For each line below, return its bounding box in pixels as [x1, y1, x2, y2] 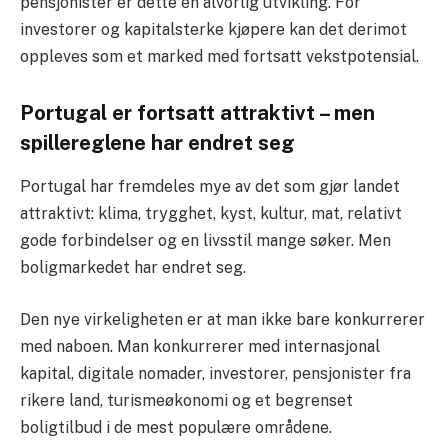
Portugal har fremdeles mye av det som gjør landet [20, 177, 400, 197]
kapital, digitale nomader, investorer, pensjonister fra [20, 363, 411, 383]
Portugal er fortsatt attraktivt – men [20, 100, 375, 125]
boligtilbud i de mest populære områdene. [20, 417, 332, 437]
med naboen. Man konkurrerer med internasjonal [20, 336, 380, 356]
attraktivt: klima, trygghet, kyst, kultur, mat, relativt [20, 204, 402, 224]
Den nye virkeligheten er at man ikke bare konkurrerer [20, 309, 425, 329]
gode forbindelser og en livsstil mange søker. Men [20, 231, 391, 251]
